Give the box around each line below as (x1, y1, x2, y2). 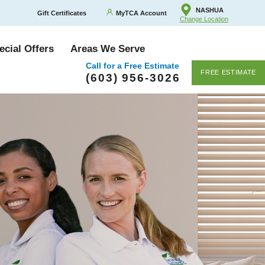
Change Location (179, 15, 228, 23)
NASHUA (195, 6, 224, 14)
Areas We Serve (70, 43, 146, 55)
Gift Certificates (37, 9, 86, 17)
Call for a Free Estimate (85, 60, 179, 70)
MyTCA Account (116, 9, 167, 17)
